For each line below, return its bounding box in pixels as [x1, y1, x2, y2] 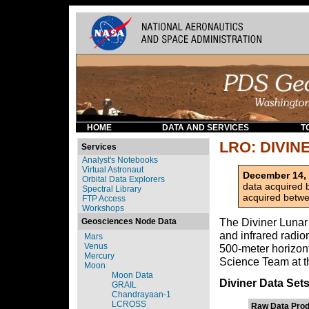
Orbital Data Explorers [82, 175, 165, 184]
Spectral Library [82, 184, 141, 194]
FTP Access [82, 194, 126, 203]
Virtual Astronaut [82, 165, 143, 175]
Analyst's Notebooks [82, 155, 158, 165]
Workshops [82, 203, 124, 213]
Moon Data [112, 270, 153, 280]
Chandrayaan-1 [112, 290, 171, 299]
